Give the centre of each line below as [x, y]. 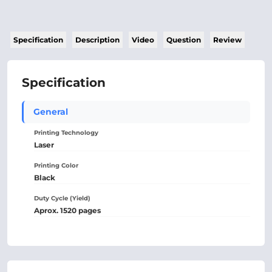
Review [227, 40]
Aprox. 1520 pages [67, 210]
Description [97, 40]
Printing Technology [66, 133]
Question [184, 40]
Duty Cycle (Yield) [62, 198]
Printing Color [56, 165]
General [51, 112]
